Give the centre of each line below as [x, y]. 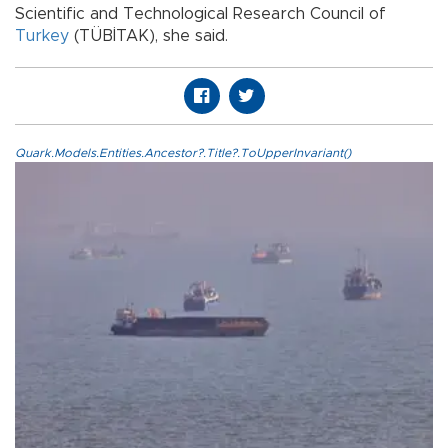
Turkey [42, 36]
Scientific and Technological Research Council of [200, 14]
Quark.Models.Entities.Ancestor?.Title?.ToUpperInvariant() [183, 153]
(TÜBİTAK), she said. [148, 36]
